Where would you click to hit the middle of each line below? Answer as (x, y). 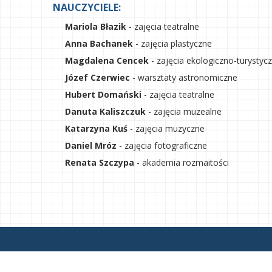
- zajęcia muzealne (184, 111)
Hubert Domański (97, 94)
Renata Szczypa (93, 162)
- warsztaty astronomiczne (184, 77)
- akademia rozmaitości (182, 162)
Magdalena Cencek (101, 60)
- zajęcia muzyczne (166, 128)
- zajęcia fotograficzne (162, 145)
